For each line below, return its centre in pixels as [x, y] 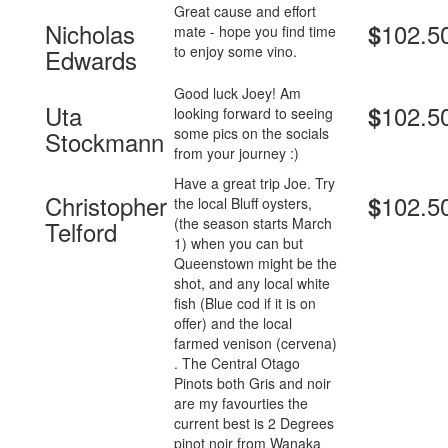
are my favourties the [241, 403]
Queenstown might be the [256, 263]
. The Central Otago [237, 363]
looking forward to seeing [254, 113]
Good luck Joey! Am [238, 93]
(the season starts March [253, 223]
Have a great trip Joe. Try [255, 183]
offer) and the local [233, 323]
